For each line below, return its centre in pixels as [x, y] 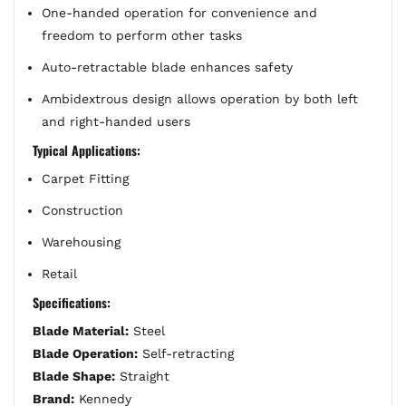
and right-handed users [116, 121]
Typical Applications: [87, 150]
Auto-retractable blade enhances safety [167, 67]
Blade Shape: [74, 376]
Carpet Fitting [85, 179]
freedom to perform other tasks [142, 35]
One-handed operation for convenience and [179, 13]
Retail [59, 274]
